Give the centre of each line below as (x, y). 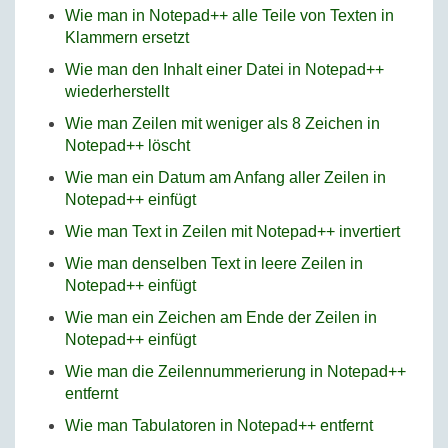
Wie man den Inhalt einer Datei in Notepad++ (224, 69)
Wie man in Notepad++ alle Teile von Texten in (229, 15)
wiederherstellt (117, 91)
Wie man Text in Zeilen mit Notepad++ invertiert (232, 231)
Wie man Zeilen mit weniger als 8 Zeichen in (222, 123)
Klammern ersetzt (127, 37)
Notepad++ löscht (127, 145)
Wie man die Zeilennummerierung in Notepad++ (235, 371)
